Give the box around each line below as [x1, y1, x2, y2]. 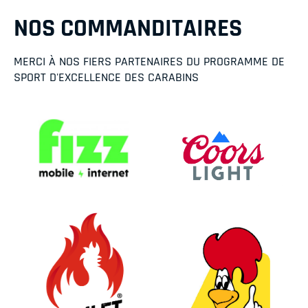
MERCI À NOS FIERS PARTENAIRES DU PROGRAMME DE [14, 53, 285, 69]
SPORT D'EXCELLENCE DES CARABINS [14, 69, 199, 85]
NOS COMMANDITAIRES [14, 12, 242, 44]
